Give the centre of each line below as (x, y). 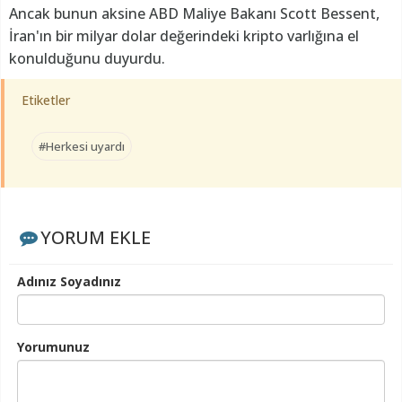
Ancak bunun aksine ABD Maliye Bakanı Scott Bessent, (194, 14)
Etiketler (46, 100)
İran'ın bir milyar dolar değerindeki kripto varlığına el (184, 36)
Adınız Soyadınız (69, 282)
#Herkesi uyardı (82, 147)
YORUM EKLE (95, 238)
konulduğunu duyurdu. (87, 59)
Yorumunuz (53, 347)
